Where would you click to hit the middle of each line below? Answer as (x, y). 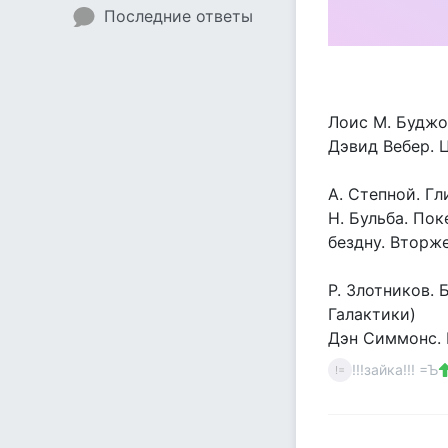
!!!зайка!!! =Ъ (395, 369)
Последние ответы (178, 16)
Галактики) (372, 314)
